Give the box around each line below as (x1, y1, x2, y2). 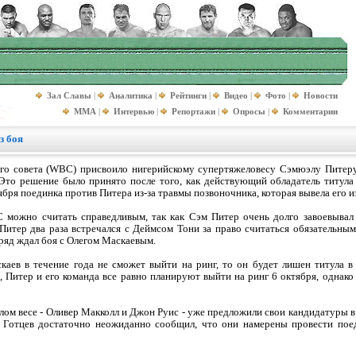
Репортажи (172, 106, 215, 116)
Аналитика (109, 91, 153, 100)
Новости (304, 91, 338, 100)
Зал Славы (47, 91, 91, 100)
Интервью (114, 106, 154, 116)
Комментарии (283, 106, 338, 116)
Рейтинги (170, 91, 207, 100)
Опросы (233, 106, 265, 116)
